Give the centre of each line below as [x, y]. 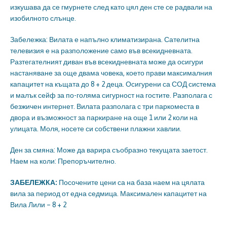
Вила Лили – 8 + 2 [38, 204]
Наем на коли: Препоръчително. [63, 161]
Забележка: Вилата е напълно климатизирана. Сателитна [105, 39]
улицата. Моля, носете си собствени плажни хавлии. [96, 128]
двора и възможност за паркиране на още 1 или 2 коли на [104, 117]
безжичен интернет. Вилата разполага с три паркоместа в [105, 106]
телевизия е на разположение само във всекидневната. [101, 50]
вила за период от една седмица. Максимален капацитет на [108, 193]
